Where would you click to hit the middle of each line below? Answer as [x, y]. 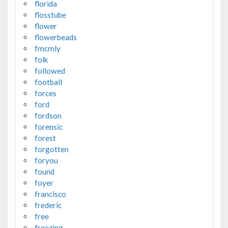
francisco [50, 194]
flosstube [50, 15]
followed [50, 70]
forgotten [51, 149]
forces [45, 93]
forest [45, 138]
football [48, 82]
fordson [48, 115]
